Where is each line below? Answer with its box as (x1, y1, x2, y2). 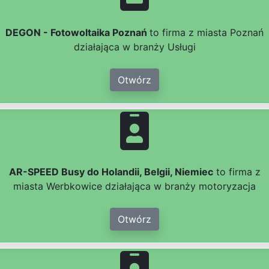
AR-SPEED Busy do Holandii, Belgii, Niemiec (8, 166, 213, 178)
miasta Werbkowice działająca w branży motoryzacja (13, 180, 256, 193)
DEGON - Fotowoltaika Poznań (5, 26, 150, 39)
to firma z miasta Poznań (150, 26, 264, 39)
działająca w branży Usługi (73, 41, 196, 53)
